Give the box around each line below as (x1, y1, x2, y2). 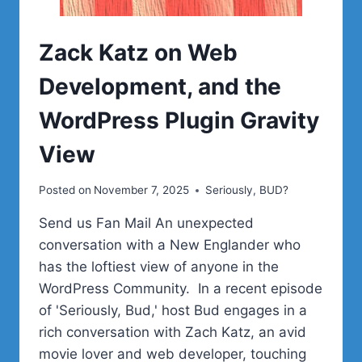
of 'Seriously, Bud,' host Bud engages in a (39, 302, 307, 319)
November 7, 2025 (94, 183, 190, 197)
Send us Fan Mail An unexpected (39, 215, 254, 232)
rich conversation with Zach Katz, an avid (39, 324, 306, 341)
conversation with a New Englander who (39, 237, 301, 254)
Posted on (39, 183, 91, 197)
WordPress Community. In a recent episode (39, 280, 322, 297)
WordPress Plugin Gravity (39, 106, 319, 134)
